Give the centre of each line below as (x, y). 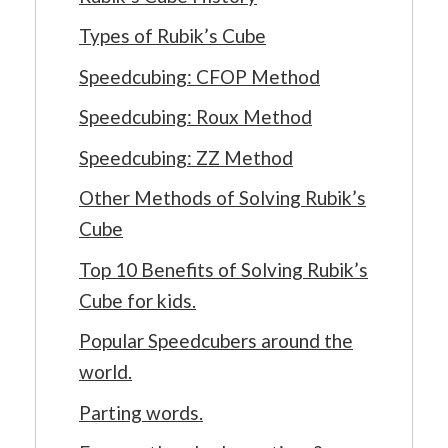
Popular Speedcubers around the (216, 341)
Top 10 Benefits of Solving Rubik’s (223, 269)
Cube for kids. (137, 300)
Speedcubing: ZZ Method (186, 157)
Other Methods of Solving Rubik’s (222, 198)
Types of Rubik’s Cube (172, 36)
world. (105, 372)
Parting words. (141, 412)
